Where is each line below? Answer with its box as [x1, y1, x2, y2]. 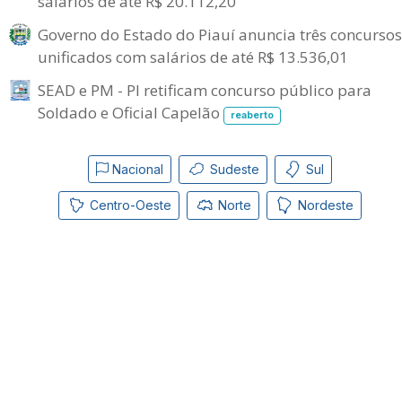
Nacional [109, 161, 163, 177]
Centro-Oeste [86, 197, 171, 213]
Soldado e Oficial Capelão [38, 101, 223, 123]
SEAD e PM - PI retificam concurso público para [38, 79, 371, 100]
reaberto [230, 109, 274, 121]
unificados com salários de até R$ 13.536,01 [38, 46, 348, 67]
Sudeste [206, 161, 259, 177]
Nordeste [294, 197, 354, 213]
